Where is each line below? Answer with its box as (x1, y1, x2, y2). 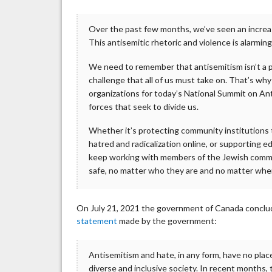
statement (76, 216, 118, 226)
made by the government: (117, 216, 217, 226)
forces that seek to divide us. (89, 101, 199, 112)
